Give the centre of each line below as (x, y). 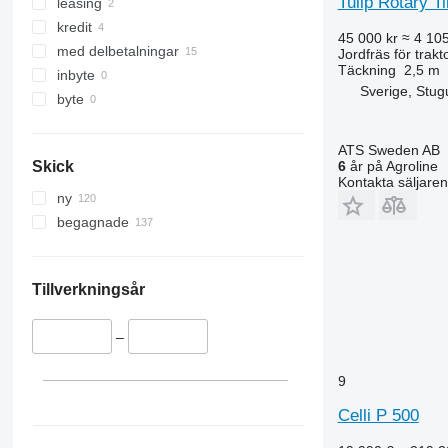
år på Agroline (391, 166)
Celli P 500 (378, 415)
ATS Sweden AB (388, 150)
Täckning (366, 70)
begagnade (92, 222)
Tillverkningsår (88, 290)
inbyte (75, 75)
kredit (74, 27)
